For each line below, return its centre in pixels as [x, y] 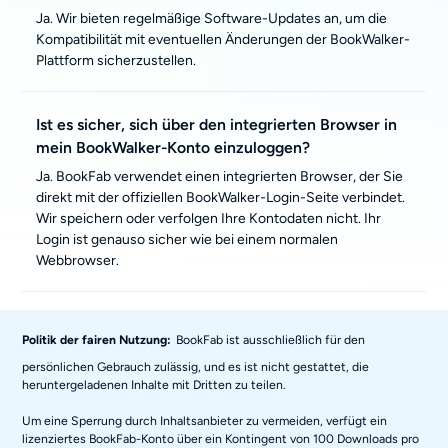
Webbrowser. [78, 260]
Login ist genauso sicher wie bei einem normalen [187, 239]
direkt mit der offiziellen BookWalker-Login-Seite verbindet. [221, 197]
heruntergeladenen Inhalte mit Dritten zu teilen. [154, 384]
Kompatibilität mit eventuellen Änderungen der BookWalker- [223, 39]
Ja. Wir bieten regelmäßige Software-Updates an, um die [212, 18]
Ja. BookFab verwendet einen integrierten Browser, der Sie [220, 176]
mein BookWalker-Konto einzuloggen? [173, 147]
